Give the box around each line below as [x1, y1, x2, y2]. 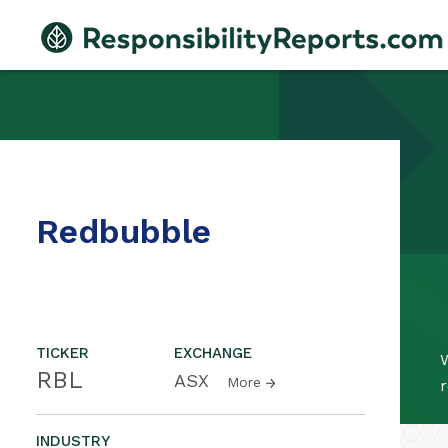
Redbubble [36, 211, 211, 251]
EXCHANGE [174, 344, 252, 362]
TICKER [36, 344, 89, 362]
